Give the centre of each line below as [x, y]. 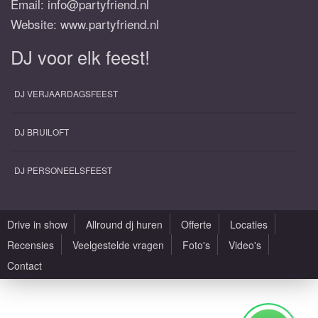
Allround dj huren [124, 224]
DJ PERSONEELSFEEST [63, 170]
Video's [245, 245]
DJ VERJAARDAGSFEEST [66, 93]
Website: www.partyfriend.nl [85, 24]
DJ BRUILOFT [42, 132]
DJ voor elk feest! [80, 57]
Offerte [196, 224]
